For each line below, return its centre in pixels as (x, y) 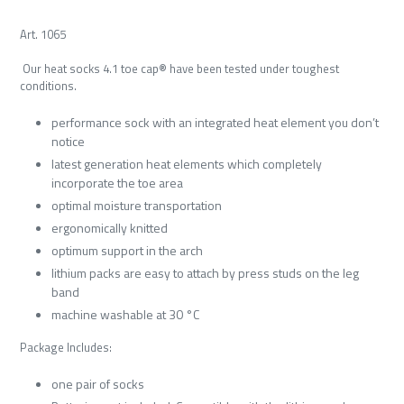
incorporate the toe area (117, 182)
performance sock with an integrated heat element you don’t (215, 122)
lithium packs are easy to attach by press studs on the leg (205, 272)
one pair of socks (98, 383)
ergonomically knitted (110, 227)
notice (68, 141)
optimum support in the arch (127, 250)
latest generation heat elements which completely (187, 163)
